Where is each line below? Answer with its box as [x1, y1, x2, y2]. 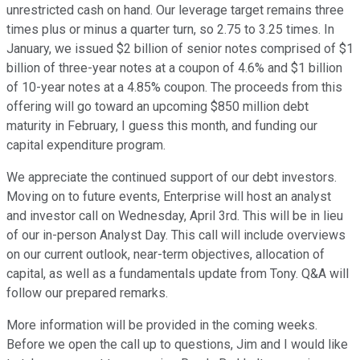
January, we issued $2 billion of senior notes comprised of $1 [6, 41, 354, 57]
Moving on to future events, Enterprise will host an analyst [6, 189, 331, 205]
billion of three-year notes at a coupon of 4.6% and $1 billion [6, 60, 342, 76]
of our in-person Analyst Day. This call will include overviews [6, 227, 346, 243]
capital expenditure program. [6, 137, 166, 153]
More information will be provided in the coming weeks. [6, 317, 317, 333]
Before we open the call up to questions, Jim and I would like [6, 337, 348, 353]
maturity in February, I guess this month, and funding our [6, 118, 317, 134]
